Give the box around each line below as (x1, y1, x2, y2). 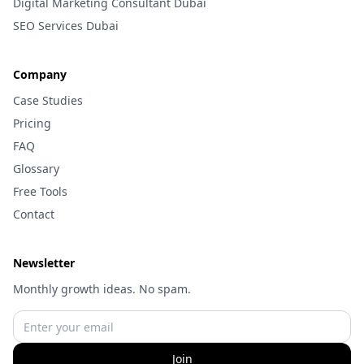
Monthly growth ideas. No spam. (13, 281, 191, 297)
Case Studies (13, 93, 83, 108)
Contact (13, 206, 54, 222)
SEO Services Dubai (13, 18, 119, 33)
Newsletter (13, 255, 75, 271)
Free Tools (13, 184, 67, 199)
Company (13, 67, 67, 82)
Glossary (13, 161, 59, 176)
